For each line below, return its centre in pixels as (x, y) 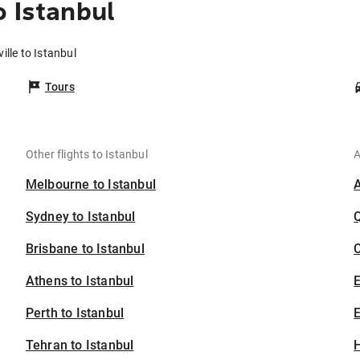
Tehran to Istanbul (80, 346)
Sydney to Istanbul (80, 217)
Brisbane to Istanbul (85, 249)
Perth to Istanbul (75, 313)
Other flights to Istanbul (86, 155)
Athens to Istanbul (80, 281)
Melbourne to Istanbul (91, 185)
